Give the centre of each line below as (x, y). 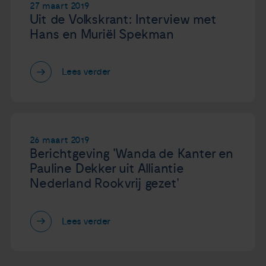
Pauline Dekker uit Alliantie (107, 169)
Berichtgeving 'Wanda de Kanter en (132, 154)
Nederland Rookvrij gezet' (104, 184)
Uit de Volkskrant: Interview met (123, 19)
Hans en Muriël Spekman (102, 34)
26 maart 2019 (59, 140)
